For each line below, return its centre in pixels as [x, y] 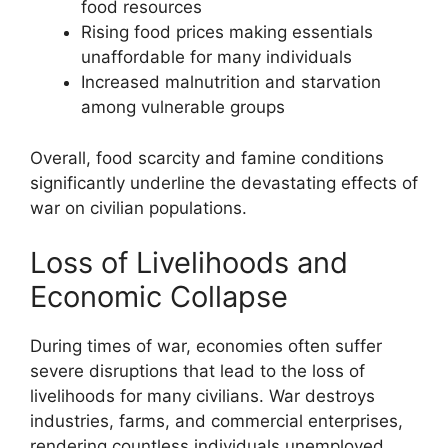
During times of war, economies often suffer [206, 346]
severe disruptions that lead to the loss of [197, 371]
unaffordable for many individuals [216, 57]
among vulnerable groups [183, 107]
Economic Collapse [159, 296]
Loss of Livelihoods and [189, 262]
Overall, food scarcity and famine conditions [207, 157]
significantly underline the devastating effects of [224, 182]
